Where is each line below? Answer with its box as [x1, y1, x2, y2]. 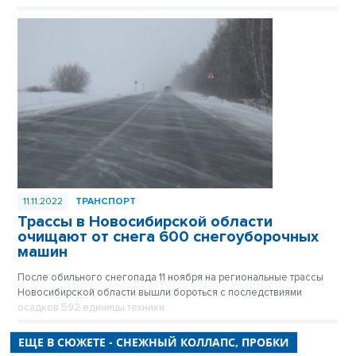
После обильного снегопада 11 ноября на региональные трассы [17, 270, 323, 284]
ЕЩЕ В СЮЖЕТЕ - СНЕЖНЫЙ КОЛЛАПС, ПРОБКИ [18, 334, 289, 350]
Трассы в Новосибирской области [17, 211, 273, 231]
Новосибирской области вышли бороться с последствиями [17, 285, 302, 299]
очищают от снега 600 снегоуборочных [17, 226, 319, 246]
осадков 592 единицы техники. [17, 300, 167, 314]
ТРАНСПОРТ [75, 195, 136, 207]
